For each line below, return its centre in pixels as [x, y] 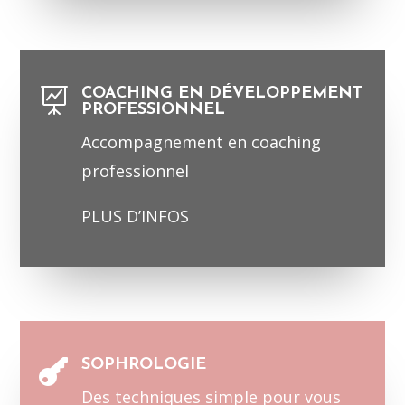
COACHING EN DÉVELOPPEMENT [221, 94]
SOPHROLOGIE [143, 365]
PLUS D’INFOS [135, 217]
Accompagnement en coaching [201, 142]
